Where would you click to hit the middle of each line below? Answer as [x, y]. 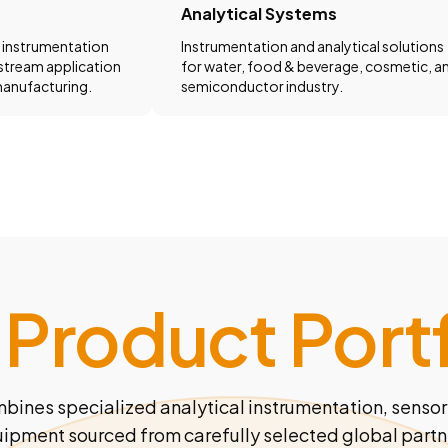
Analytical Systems [259, 14]
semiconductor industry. [262, 86]
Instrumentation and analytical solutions [313, 46]
